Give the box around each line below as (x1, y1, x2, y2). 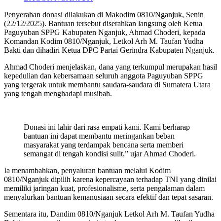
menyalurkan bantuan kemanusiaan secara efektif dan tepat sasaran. (4, 192, 213, 201)
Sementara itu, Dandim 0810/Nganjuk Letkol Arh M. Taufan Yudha (4, 209, 215, 218)
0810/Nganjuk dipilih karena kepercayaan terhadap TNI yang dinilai (4, 175, 217, 184)
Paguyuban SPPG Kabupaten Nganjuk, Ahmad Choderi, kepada (4, 28, 205, 37)
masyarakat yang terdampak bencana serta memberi (24, 140, 184, 149)
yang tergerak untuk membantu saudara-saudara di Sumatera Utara (4, 80, 211, 89)
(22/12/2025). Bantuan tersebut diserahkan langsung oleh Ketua (4, 19, 202, 28)
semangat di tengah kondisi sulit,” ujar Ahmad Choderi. (24, 149, 196, 158)
